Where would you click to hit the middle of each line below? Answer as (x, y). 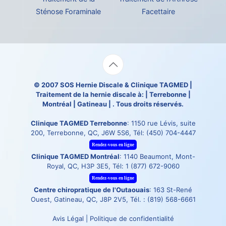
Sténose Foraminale (68, 11)
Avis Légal (68, 218)
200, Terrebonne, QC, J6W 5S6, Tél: (88, 132)
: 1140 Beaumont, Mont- (157, 156)
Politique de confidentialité (132, 218)
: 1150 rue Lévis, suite (161, 123)
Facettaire (158, 11)
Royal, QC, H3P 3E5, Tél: (86, 166)
